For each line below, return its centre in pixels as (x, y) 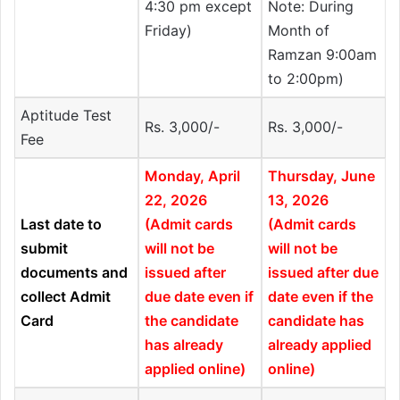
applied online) (196, 369)
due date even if (200, 297)
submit (45, 249)
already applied (320, 345)
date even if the (321, 297)
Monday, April (193, 176)
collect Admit (66, 297)
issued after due (324, 273)
